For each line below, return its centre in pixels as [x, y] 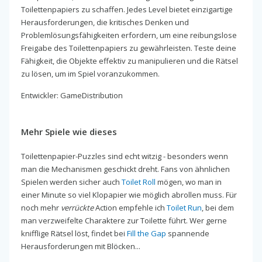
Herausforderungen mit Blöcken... [81, 247]
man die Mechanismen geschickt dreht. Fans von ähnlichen [125, 169]
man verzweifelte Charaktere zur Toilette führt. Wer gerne [124, 221]
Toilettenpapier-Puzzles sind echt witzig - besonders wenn [125, 156]
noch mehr [41, 208]
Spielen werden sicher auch [71, 182]
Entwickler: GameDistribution [72, 96]
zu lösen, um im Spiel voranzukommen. [90, 74]
